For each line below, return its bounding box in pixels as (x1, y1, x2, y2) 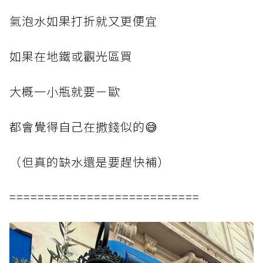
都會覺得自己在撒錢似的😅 (9, 118, 158, 135)
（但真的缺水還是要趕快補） (9, 153, 170, 170)
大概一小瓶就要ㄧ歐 (9, 83, 120, 100)
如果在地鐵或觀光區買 (9, 48, 133, 65)
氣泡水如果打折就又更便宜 (9, 12, 157, 29)
